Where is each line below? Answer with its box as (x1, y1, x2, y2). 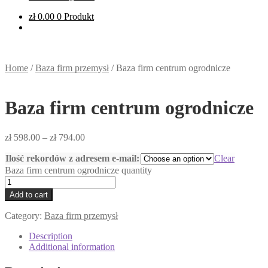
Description (29, 230, 72, 241)
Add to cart (10, 190, 48, 199)
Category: (5, 210, 44, 221)
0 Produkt (57, 11, 94, 22)
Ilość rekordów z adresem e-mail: (5, 153, 139, 163)
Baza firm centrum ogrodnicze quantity (5, 165, 152, 175)
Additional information (29, 241, 115, 252)
